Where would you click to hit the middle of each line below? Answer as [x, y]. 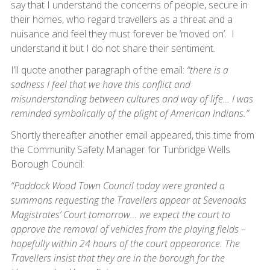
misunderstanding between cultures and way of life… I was [132, 99]
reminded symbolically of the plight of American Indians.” [130, 114]
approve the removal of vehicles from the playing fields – [128, 229]
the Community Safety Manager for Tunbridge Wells [120, 150]
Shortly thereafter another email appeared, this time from [132, 135]
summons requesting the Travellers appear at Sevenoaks [128, 200]
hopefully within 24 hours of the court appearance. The [125, 244]
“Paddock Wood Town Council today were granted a [118, 186]
